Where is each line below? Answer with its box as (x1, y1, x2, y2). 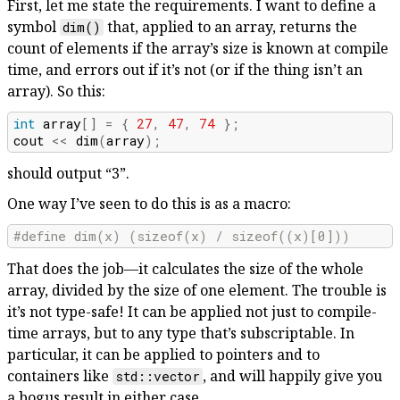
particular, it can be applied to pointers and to (7, 344, 320, 364)
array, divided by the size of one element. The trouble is (7, 279, 387, 300)
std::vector (115, 367, 201, 385)
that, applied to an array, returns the (104, 16, 358, 37)
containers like (7, 365, 112, 386)
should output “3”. (7, 162, 129, 183)
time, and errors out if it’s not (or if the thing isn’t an (7, 59, 362, 79)
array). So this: (7, 80, 105, 101)
